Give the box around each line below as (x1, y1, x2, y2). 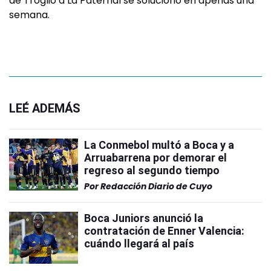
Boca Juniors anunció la (84, 212, 203, 225)
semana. (9, 8, 50, 22)
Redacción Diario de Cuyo (100, 180, 212, 193)
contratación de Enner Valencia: (84, 224, 244, 238)
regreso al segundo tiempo (84, 164, 220, 177)
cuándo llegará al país (84, 237, 194, 250)
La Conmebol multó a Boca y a (84, 139, 234, 152)
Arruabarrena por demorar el (84, 151, 227, 165)
